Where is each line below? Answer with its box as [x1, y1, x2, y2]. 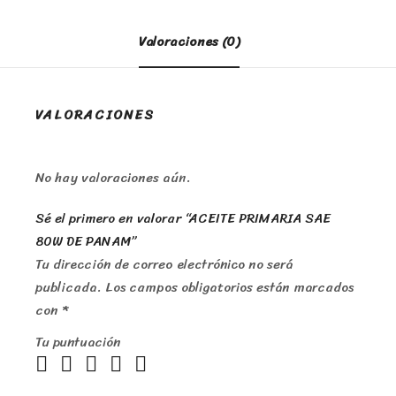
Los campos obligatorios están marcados [105, 276, 354, 300]
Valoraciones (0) [139, 30, 240, 54]
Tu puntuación [35, 331, 120, 354]
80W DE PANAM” [35, 230, 136, 254]
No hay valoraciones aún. [35, 166, 191, 190]
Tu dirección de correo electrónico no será [35, 253, 293, 277]
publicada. [35, 276, 102, 300]
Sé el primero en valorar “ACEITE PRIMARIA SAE [35, 207, 331, 231]
